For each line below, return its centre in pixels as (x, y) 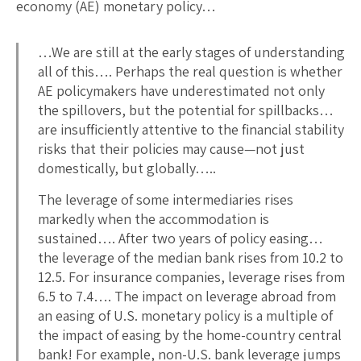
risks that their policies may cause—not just (171, 148)
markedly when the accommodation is (154, 218)
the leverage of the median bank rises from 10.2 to (191, 257)
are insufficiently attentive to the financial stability (191, 129)
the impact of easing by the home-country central (190, 334)
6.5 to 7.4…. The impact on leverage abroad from (187, 296)
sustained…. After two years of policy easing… (180, 238)
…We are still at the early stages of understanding (191, 52)
